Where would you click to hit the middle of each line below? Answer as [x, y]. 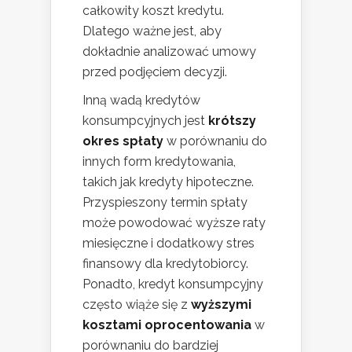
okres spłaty [123, 141]
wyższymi [221, 304]
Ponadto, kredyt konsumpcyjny [173, 284]
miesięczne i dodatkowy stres [169, 243]
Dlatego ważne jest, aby [152, 31]
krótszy [232, 120]
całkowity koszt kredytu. [153, 10]
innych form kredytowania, [159, 161]
